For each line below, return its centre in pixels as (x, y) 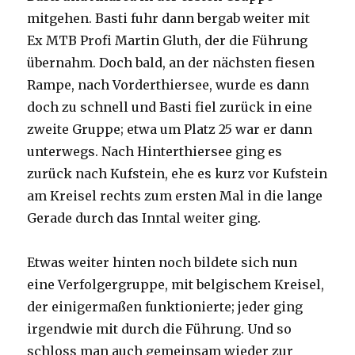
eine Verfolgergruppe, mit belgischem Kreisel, (176, 284)
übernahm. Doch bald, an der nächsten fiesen (171, 62)
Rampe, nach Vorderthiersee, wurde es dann (168, 84)
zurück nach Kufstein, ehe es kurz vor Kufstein (177, 173)
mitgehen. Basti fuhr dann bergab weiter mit (169, 18)
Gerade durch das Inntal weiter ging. (144, 218)
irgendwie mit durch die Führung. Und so (160, 328)
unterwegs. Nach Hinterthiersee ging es (155, 151)
